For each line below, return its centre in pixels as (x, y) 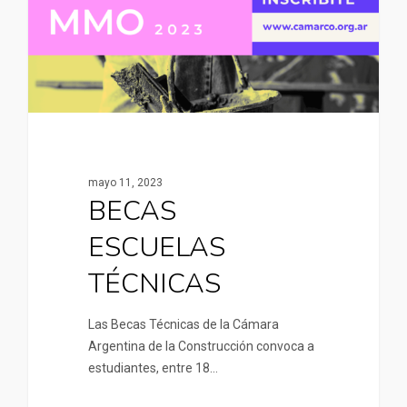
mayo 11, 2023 (125, 183)
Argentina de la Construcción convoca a (201, 347)
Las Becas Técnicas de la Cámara (183, 325)
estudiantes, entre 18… (153, 368)
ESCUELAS (156, 248)
